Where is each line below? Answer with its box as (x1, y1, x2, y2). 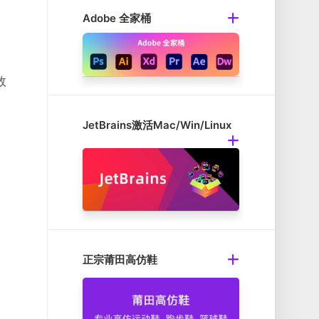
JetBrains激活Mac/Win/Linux (83, 118, 231, 132)
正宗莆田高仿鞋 (83, 253, 157, 267)
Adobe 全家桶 (83, 11, 151, 26)
